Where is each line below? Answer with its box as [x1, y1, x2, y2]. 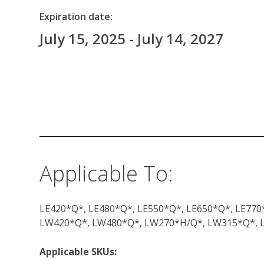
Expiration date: [39, 10, 113, 23]
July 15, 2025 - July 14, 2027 [39, 29, 223, 48]
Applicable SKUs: [39, 245, 117, 258]
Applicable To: [39, 159, 173, 188]
